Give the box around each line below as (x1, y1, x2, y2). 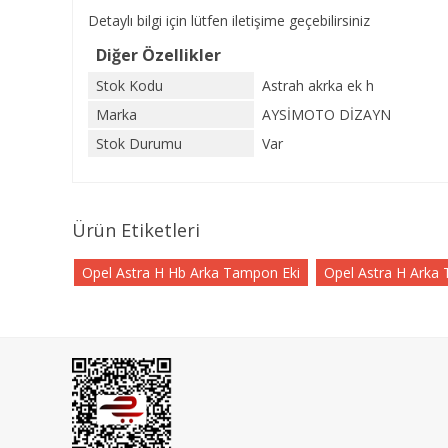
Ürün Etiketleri (72, 218, 200, 242)
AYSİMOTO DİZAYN (262, 105, 391, 124)
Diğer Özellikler (96, 44, 221, 66)
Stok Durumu (96, 134, 182, 153)
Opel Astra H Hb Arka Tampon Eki (82, 263, 300, 282)
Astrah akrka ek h (262, 76, 374, 95)
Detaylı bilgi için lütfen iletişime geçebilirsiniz (88, 11, 374, 30)
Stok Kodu (96, 76, 163, 95)
